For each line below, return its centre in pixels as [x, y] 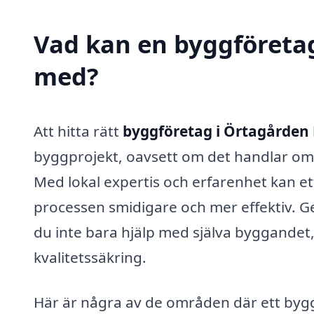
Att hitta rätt [78, 131]
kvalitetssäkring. [90, 257]
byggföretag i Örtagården [216, 131]
